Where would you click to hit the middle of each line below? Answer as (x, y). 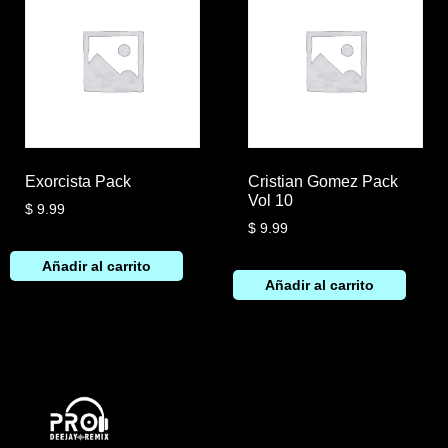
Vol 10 (270, 200)
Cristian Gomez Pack (322, 181)
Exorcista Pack (78, 181)
